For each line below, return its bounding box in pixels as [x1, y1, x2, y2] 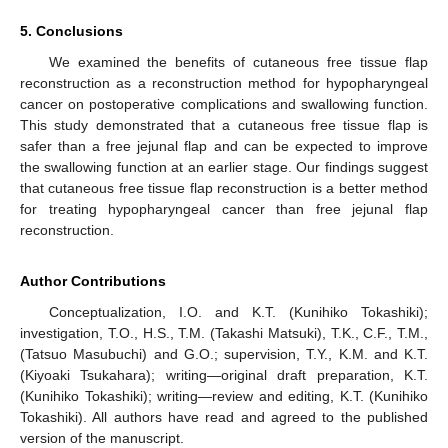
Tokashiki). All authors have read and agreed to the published [20, 409, 428, 426]
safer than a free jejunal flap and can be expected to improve [20, 138, 428, 155]
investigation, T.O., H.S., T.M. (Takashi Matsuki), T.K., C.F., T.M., [20, 325, 428, 342]
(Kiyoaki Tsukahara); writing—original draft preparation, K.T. [20, 367, 428, 384]
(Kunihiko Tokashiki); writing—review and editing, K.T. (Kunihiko [20, 388, 428, 405]
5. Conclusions [20, 23, 123, 40]
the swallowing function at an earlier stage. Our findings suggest [20, 159, 428, 176]
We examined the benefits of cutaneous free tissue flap [48, 54, 428, 71]
